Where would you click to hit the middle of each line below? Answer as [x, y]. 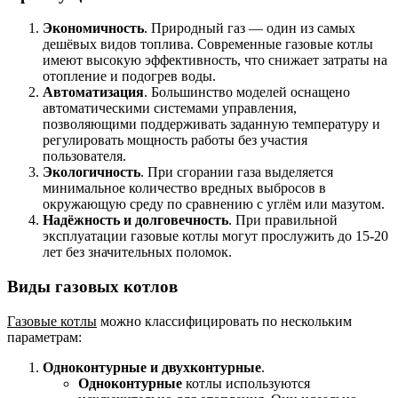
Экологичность [92, 172]
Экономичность [93, 28]
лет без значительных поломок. [137, 252]
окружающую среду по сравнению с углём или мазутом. [214, 204]
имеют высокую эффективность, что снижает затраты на [215, 60]
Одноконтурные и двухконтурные [152, 367]
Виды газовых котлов [92, 286]
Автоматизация [93, 92]
